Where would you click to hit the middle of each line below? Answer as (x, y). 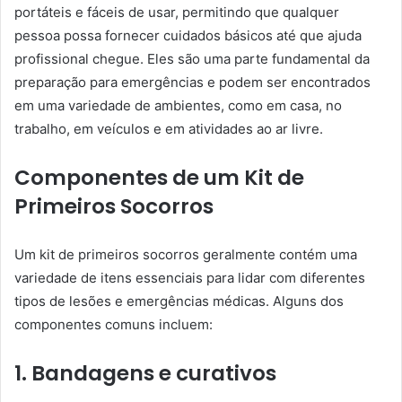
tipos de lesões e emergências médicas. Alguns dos (179, 301)
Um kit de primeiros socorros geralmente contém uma (186, 254)
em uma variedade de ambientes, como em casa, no (178, 105)
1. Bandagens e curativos (145, 373)
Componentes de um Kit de (159, 177)
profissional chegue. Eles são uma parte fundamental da (192, 58)
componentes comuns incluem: (114, 324)
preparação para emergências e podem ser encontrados (192, 82)
